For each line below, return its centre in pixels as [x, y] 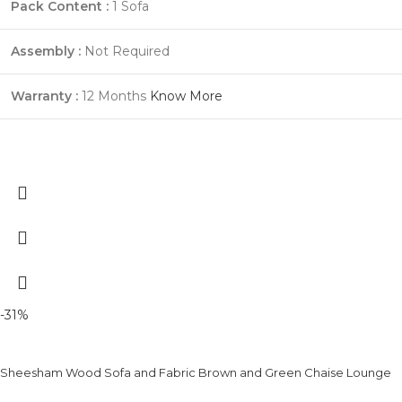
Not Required [125, 51]
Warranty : [44, 96]
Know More [186, 96]
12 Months [114, 96]
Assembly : [46, 51]
